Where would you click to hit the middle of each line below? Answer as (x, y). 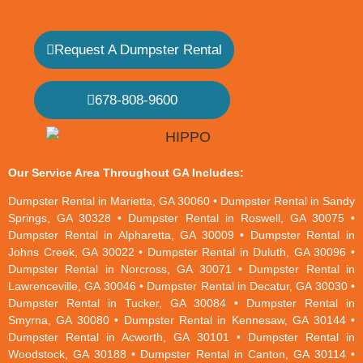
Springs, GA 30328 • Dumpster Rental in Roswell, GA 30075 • (181, 218)
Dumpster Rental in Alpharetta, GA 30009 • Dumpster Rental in (181, 235)
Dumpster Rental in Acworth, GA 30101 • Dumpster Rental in (181, 337)
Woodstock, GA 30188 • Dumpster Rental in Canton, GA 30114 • (181, 354)
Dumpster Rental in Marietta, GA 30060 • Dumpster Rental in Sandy (181, 201)
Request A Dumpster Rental (138, 49)
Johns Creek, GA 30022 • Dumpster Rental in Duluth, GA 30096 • (181, 252)
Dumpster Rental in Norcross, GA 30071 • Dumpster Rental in (181, 269)
